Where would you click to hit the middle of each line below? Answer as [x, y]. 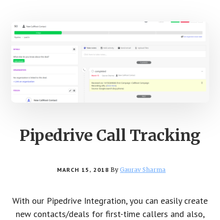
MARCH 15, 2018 [83, 170]
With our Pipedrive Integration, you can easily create [110, 201]
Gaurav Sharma [143, 170]
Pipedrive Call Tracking [110, 136]
